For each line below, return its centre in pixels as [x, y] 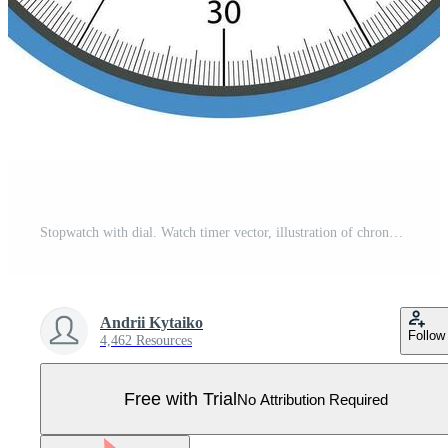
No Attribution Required [312, 399]
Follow [426, 335]
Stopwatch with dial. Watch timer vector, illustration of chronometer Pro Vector [396, 232]
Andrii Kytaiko [151, 322]
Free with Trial [180, 398]
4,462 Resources [146, 340]
